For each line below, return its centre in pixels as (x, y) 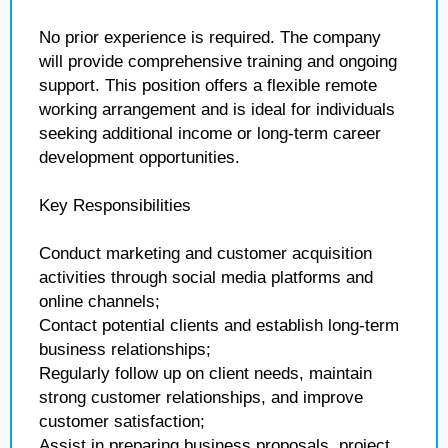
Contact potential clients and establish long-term (219, 325)
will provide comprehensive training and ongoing (218, 61)
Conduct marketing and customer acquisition (205, 253)
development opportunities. (139, 157)
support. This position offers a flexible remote (208, 85)
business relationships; (125, 349)
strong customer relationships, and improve (201, 397)
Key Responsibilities (115, 205)
